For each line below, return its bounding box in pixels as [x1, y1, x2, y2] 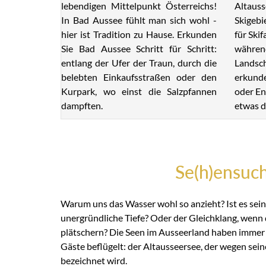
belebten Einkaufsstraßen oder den [61, 71, 217, 83]
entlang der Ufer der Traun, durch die [61, 57, 217, 69]
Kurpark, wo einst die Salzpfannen [61, 85, 217, 97]
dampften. [61, 100, 103, 112]
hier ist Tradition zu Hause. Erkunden [61, 28, 217, 40]
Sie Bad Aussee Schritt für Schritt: [61, 43, 217, 55]
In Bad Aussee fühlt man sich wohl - [61, 14, 217, 26]
